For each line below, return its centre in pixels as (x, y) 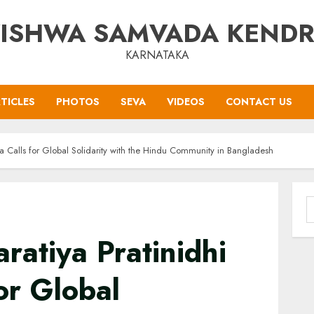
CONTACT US (259, 102)
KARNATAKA (157, 55)
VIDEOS (186, 102)
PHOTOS (78, 102)
